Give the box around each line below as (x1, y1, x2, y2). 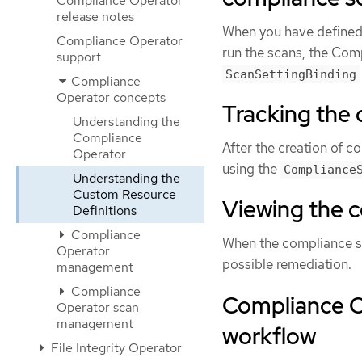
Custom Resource (73, 186, 176, 203)
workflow (222, 320, 316, 351)
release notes (57, 8, 134, 25)
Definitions (73, 202, 137, 219)
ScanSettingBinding (225, 66, 356, 82)
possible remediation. (222, 255, 351, 274)
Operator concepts (57, 89, 166, 106)
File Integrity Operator (48, 339, 182, 356)
